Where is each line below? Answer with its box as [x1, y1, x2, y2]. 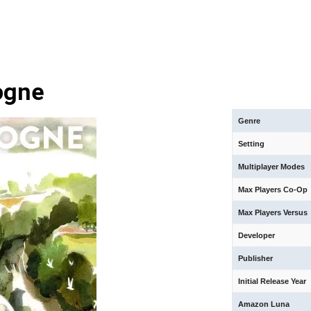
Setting [238, 140, 265, 148]
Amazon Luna [238, 300, 290, 308]
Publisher [238, 254, 274, 262]
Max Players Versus [238, 208, 308, 217]
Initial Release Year [238, 277, 307, 285]
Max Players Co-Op [238, 185, 308, 194]
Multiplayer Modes [238, 162, 305, 171]
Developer [238, 231, 276, 239]
